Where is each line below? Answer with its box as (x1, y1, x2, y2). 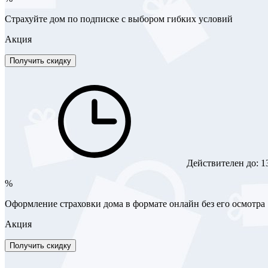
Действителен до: (184, 158, 261, 169)
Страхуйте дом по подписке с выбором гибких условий (5, 14, 233, 25)
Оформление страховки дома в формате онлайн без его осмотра (5, 199, 265, 209)
